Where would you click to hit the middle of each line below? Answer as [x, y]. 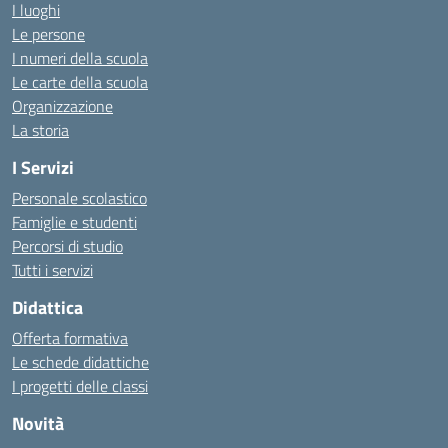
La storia [40, 130]
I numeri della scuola [80, 58]
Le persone [48, 34]
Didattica [47, 307]
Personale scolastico [79, 198]
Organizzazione [62, 106]
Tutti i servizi [52, 270]
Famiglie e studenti [74, 222]
